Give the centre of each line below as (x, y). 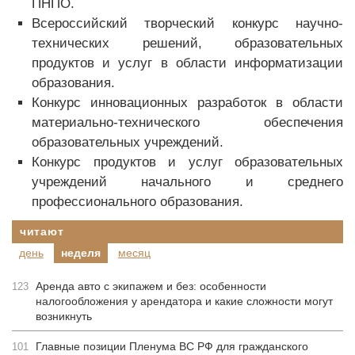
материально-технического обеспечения (187, 122)
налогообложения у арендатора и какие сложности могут (184, 301)
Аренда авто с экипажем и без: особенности (151, 286)
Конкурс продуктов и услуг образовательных (187, 162)
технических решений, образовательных (187, 43)
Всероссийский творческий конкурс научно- (187, 23)
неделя (81, 253)
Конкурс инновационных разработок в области (187, 103)
